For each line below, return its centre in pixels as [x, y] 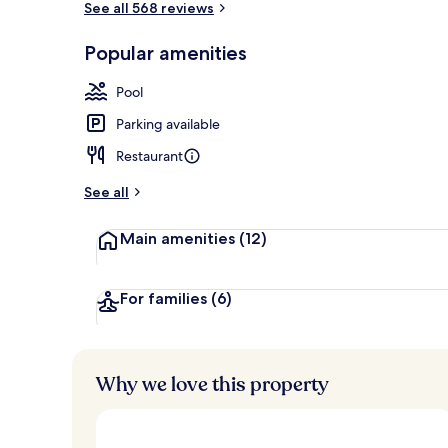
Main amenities [177, 238]
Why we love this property [212, 384]
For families [163, 298]
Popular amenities [165, 52]
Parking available [168, 123]
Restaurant [149, 155]
